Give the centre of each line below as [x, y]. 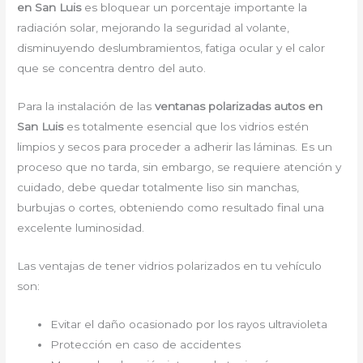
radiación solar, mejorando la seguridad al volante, [154, 28]
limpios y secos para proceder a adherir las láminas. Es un [175, 147]
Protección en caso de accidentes [146, 344]
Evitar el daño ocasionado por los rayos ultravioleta [189, 324]
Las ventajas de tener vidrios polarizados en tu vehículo [170, 265]
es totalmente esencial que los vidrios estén [188, 126]
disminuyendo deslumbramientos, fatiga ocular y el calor [171, 48]
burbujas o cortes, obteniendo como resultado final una [171, 207]
